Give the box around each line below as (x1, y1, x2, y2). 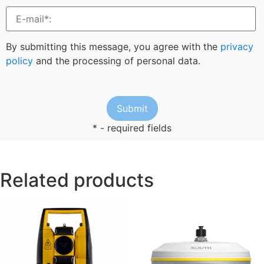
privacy (220, 41, 253, 53)
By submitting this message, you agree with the (6, 41, 220, 53)
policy (6, 55, 33, 67)
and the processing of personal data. (33, 55, 200, 67)
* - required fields (93, 121, 171, 134)
